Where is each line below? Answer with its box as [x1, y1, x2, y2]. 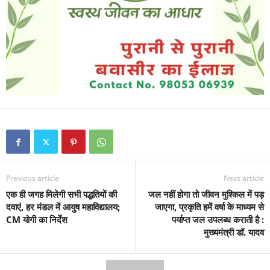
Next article [224, 173, 264, 184]
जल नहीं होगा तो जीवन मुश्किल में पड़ [148, 188, 264, 201]
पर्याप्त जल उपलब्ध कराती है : [172, 213, 264, 226]
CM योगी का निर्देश [6, 213, 67, 226]
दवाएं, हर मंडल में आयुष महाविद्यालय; [6, 201, 120, 213]
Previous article [6, 173, 59, 184]
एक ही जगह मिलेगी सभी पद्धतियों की [6, 188, 117, 201]
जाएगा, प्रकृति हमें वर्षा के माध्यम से [155, 201, 264, 213]
